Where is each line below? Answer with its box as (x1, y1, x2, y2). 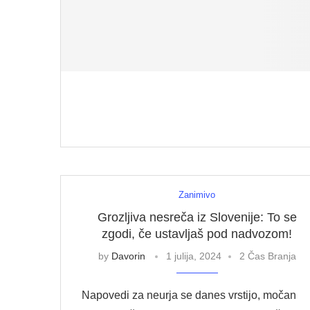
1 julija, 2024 (165, 250, 221, 262)
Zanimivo (179, 190, 215, 200)
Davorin (111, 250, 145, 262)
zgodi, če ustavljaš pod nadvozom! (102, 227, 292, 241)
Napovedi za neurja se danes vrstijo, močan (82, 289, 296, 301)
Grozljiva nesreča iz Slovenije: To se (97, 210, 297, 224)
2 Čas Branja (239, 250, 296, 262)
